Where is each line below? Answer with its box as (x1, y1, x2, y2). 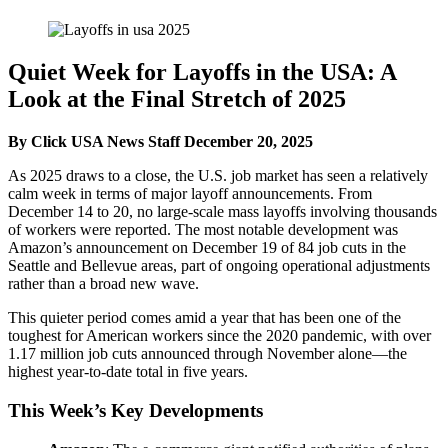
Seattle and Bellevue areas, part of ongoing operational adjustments (8, 257, 430, 275)
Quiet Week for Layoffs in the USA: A (8, 59, 396, 86)
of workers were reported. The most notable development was (8, 221, 398, 239)
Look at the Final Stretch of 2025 (8, 86, 346, 113)
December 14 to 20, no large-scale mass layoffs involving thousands (8, 203, 437, 221)
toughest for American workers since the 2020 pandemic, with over (8, 327, 431, 345)
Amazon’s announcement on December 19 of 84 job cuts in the (8, 239, 406, 257)
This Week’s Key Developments (8, 399, 263, 421)
